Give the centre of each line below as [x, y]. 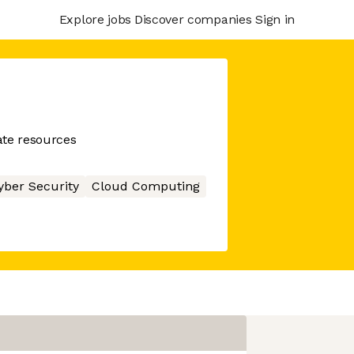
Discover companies [193, 19]
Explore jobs [95, 19]
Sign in [275, 19]
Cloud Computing [145, 186]
